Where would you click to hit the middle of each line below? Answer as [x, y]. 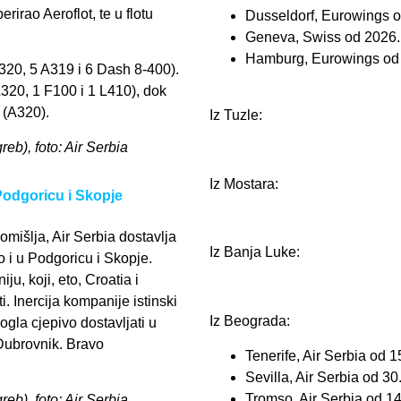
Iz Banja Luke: [255, 252]
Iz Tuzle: [236, 115]
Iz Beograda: [250, 321]
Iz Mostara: [244, 183]
